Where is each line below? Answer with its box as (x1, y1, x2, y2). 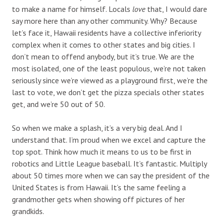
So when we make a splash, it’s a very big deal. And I (12, 122, 182, 133)
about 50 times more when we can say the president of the (12, 170, 210, 180)
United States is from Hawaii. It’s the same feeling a (12, 182, 186, 192)
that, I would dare (147, 3, 207, 14)
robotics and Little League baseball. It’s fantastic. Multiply (12, 158, 207, 168)
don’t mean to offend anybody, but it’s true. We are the (12, 51, 194, 61)
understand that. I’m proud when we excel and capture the (12, 134, 206, 145)
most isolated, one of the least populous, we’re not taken (12, 63, 206, 73)
